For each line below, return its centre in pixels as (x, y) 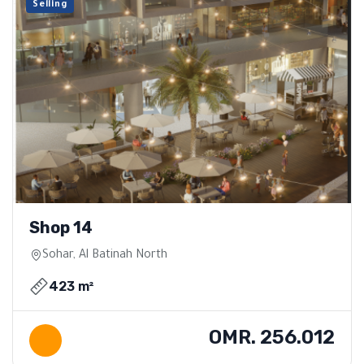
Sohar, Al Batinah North (105, 256)
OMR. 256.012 (272, 338)
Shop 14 (61, 228)
